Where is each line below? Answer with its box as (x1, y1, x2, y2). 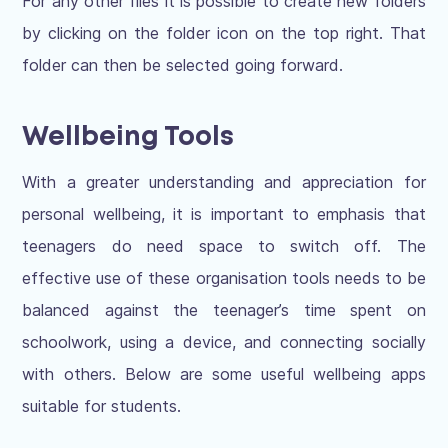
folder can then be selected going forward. (22, 55, 344, 76)
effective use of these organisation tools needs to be (22, 268, 426, 289)
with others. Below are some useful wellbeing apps (22, 364, 426, 385)
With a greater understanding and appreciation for (22, 172, 426, 193)
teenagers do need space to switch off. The (22, 236, 426, 257)
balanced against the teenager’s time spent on (22, 300, 426, 321)
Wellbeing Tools (22, 126, 235, 151)
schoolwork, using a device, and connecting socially (22, 332, 426, 353)
